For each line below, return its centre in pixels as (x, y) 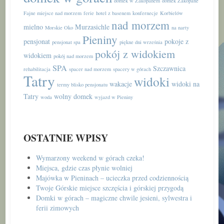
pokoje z (176, 41)
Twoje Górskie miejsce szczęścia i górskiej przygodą (109, 188)
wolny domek (73, 96)
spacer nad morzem (90, 69)
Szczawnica (169, 68)
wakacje (120, 84)
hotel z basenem (113, 13)
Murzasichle (92, 27)
